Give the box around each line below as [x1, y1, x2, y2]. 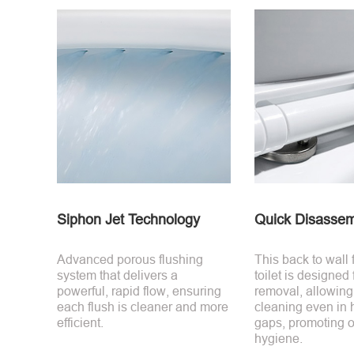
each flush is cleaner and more [57, 299, 228, 314]
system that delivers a [57, 268, 178, 282]
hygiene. [254, 331, 303, 345]
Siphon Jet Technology [57, 211, 200, 228]
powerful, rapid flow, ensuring [57, 284, 221, 298]
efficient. [57, 315, 104, 330]
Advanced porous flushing [57, 252, 203, 266]
